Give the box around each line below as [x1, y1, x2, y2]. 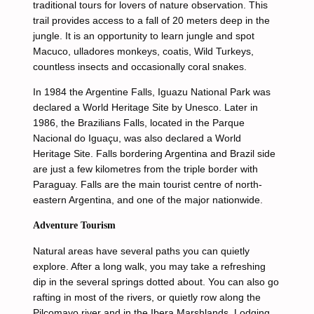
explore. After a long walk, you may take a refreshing [32, 261, 266, 272]
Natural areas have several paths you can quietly [32, 245, 250, 257]
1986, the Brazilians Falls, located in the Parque [32, 117, 245, 128]
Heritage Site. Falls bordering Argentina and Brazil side [32, 148, 275, 159]
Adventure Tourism [32, 220, 116, 231]
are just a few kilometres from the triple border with [32, 163, 258, 175]
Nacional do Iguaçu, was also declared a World [32, 132, 241, 144]
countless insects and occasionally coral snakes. [32, 61, 247, 72]
